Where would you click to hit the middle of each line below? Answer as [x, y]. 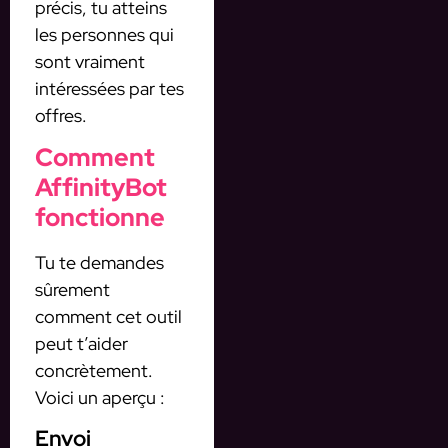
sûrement [72, 290]
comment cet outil [108, 317]
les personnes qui [104, 34]
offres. [61, 115]
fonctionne [100, 218]
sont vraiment [90, 61]
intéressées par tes [109, 88]
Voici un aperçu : [100, 398]
